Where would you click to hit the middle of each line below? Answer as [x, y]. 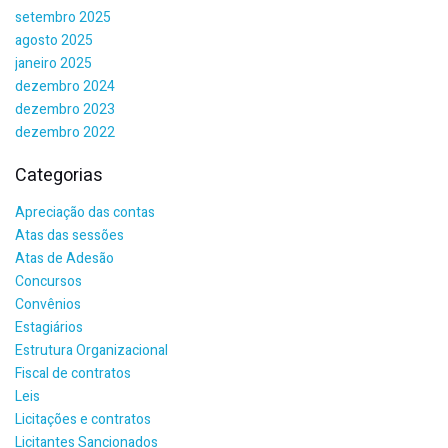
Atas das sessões [69, 235]
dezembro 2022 [65, 132]
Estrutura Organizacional [91, 350]
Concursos [48, 281]
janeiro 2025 [53, 63]
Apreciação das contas [85, 212]
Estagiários [49, 327]
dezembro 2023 [65, 109]
